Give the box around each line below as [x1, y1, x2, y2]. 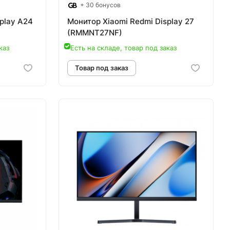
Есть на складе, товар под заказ [70, 44, 177, 52]
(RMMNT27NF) [67, 28, 122, 38]
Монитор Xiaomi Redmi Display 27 [67, 16, 194, 27]
